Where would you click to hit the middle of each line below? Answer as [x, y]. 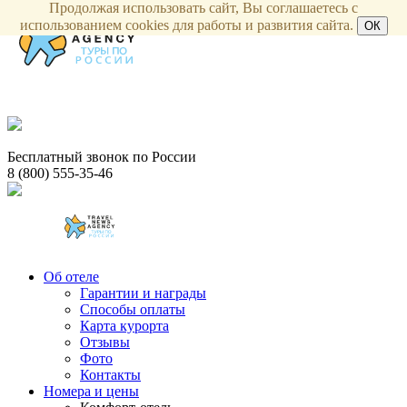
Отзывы [105, 342]
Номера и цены [91, 391]
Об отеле [71, 277]
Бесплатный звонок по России [102, 157]
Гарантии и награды [143, 293]
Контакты [110, 375]
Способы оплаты [133, 309]
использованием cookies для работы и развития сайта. [188, 25]
